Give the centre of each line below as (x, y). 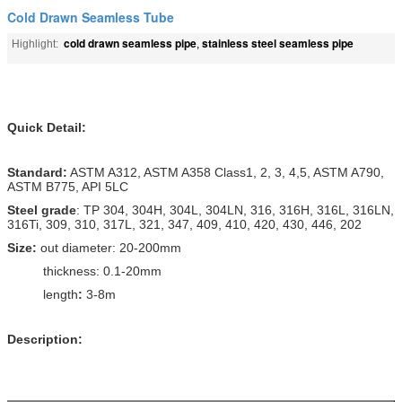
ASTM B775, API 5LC (68, 186)
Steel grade (42, 210)
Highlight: (35, 44)
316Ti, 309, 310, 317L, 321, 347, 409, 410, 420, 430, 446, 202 (184, 224)
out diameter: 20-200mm (111, 247)
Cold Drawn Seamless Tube (91, 17)
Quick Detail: (47, 127)
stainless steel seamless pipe (278, 43)
